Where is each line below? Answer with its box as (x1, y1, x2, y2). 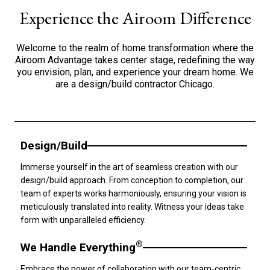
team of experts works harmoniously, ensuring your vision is (20, 189, 246, 198)
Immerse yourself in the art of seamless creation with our (20, 162, 238, 172)
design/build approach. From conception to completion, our (20, 175, 243, 185)
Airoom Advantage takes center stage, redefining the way (15, 54, 255, 66)
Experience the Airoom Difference (19, 7, 251, 30)
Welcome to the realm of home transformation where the (16, 42, 254, 54)
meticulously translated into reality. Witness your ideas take (20, 202, 244, 212)
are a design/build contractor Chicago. (55, 78, 215, 90)
